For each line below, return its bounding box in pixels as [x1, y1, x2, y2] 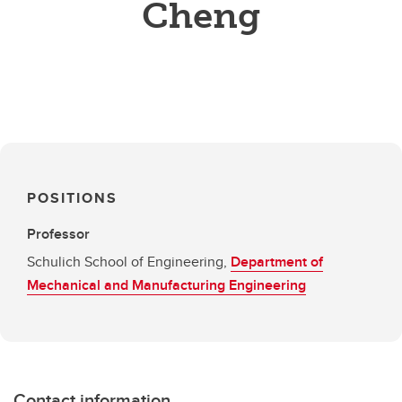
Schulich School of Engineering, [27, 251, 231, 272]
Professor [27, 223, 90, 244]
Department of [231, 251, 323, 272]
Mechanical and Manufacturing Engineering [27, 275, 306, 295]
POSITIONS [27, 188, 118, 208]
